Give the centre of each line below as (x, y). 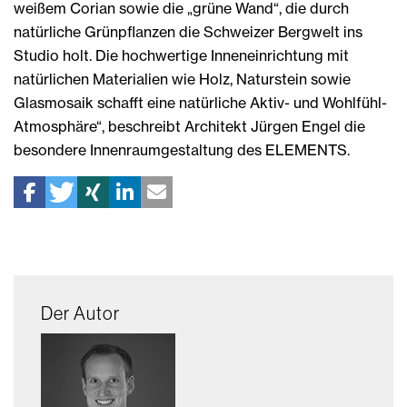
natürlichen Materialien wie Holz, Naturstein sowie (182, 79)
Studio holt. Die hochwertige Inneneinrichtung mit (181, 55)
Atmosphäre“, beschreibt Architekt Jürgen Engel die (189, 126)
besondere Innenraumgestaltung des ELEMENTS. (182, 149)
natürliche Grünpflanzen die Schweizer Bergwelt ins (188, 31)
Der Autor (80, 313)
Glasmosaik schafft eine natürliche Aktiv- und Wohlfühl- (200, 102)
